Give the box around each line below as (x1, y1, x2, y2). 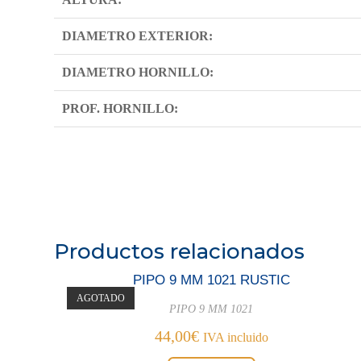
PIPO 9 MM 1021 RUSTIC (132, 272, 290, 288)
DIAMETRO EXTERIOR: (62, 29, 214, 43)
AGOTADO (77, 292, 126, 304)
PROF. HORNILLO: (62, 102, 179, 115)
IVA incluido (202, 330, 268, 344)
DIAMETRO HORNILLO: (62, 65, 214, 79)
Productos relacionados (54, 238, 305, 264)
